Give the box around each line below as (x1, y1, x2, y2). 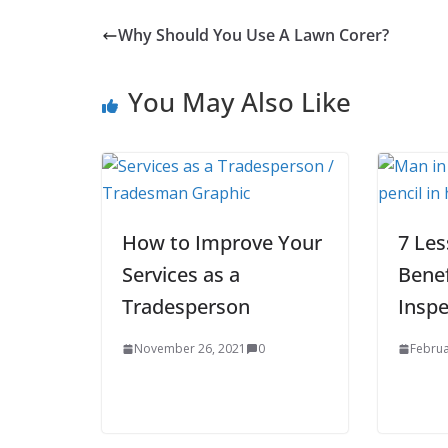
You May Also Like (128, 83, 351, 120)
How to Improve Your (122, 228, 322, 256)
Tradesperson (122, 292, 250, 320)
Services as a (122, 260, 240, 288)
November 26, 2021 (134, 339, 246, 357)
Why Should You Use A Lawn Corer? (118, 24, 389, 46)
